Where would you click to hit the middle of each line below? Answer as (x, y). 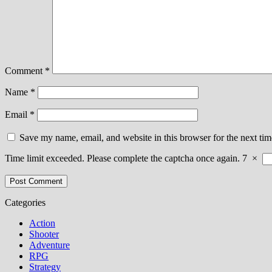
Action (42, 223)
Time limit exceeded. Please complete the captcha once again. (122, 158)
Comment (25, 70)
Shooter (44, 234)
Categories (25, 202)
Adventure (49, 245)
